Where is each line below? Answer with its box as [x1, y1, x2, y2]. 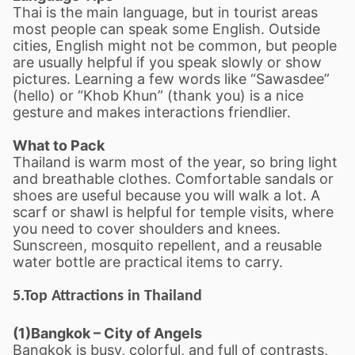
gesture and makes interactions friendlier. [13, 104, 291, 120]
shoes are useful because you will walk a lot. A [13, 187, 320, 204]
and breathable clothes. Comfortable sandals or [13, 170, 334, 187]
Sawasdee [256, 71, 324, 87]
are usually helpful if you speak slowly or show [13, 54, 322, 71]
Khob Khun [83, 87, 158, 104]
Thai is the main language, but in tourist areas [13, 4, 318, 21]
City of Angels [104, 325, 202, 342]
